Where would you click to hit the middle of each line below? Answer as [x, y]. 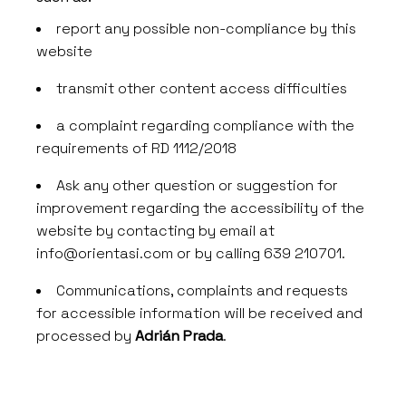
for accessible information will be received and [200, 313]
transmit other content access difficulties [202, 88]
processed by [86, 336]
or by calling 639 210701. [260, 253]
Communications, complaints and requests [203, 290]
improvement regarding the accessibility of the [201, 208]
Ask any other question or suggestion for [198, 185]
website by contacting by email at [156, 231]
